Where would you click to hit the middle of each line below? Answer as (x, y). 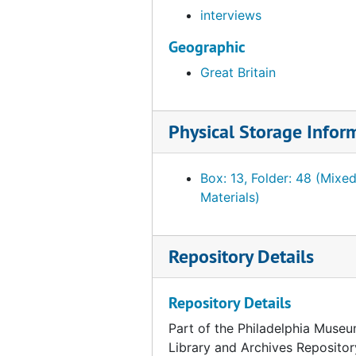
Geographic (207, 46)
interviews (231, 15)
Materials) (230, 197)
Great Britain (238, 72)
